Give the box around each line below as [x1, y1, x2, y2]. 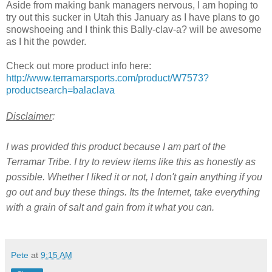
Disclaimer [6, 110, 52, 121]
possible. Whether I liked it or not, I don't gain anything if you [6, 171, 262, 182]
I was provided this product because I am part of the [6, 141, 226, 152]
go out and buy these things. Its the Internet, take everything [6, 186, 260, 197]
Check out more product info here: [6, 60, 151, 71]
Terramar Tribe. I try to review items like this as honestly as [6, 156, 256, 167]
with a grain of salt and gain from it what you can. [6, 202, 217, 212]
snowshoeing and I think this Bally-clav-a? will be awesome [6, 24, 262, 35]
